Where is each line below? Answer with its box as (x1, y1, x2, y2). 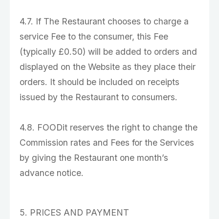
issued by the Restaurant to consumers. (20, 92, 177, 102)
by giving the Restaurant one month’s (20, 153, 168, 163)
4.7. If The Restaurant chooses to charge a (20, 16, 189, 26)
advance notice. (20, 168, 84, 178)
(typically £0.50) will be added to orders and (20, 46, 197, 57)
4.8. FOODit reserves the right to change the (20, 122, 197, 132)
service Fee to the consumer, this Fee (20, 31, 168, 42)
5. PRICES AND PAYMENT (20, 207, 129, 218)
